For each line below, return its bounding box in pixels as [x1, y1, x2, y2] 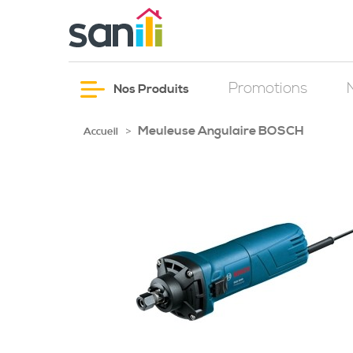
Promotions [229, 80, 307, 98]
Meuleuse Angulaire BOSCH [138, 123, 304, 139]
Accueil [84, 125, 118, 138]
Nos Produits [111, 81, 189, 97]
